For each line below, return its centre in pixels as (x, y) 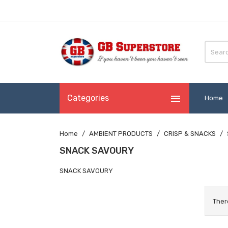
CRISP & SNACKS (190, 133)
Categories (88, 98)
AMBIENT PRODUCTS (121, 133)
